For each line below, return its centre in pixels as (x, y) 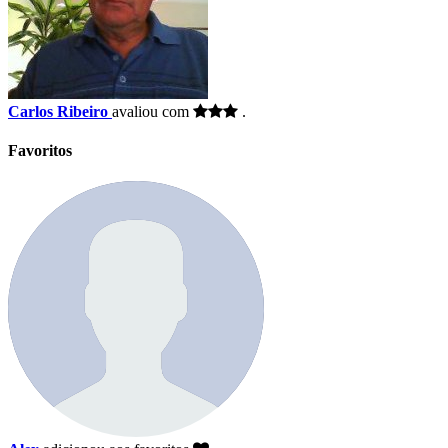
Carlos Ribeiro (58, 111)
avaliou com (152, 111)
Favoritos (40, 151)
